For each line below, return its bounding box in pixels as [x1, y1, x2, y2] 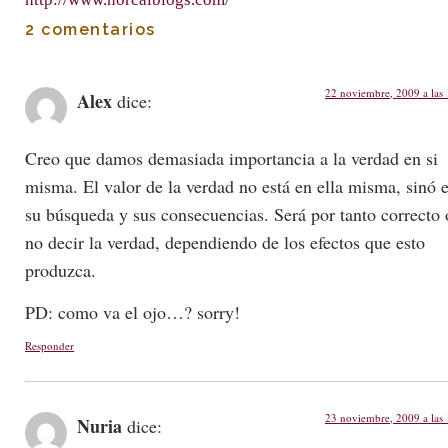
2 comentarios [25, 20, 156, 40]
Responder [25, 338, 74, 354]
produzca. [25, 257, 96, 282]
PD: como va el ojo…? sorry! [25, 299, 240, 324]
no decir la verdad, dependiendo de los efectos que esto [25, 229, 425, 254]
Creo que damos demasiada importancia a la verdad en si [25, 145, 438, 170]
